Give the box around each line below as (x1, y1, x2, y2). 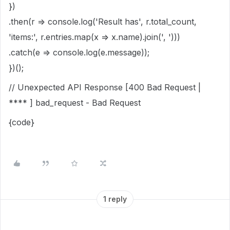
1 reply (103, 195, 127, 203)
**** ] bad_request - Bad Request (9, 98, 141, 108)
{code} (9, 117, 34, 127)
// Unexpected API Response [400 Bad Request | (9, 82, 201, 92)
